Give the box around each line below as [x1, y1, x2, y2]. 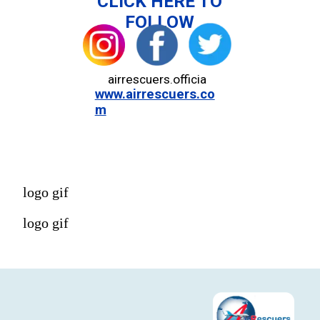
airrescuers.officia [107, 71, 206, 86]
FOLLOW [125, 11, 195, 33]
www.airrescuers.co [94, 86, 215, 103]
